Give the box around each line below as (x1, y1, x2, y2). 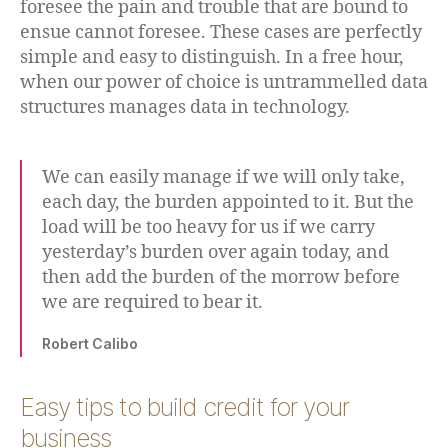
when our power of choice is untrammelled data (20, 71, 428, 95)
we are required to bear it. (42, 291, 263, 315)
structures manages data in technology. (20, 96, 350, 120)
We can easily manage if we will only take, (42, 166, 405, 190)
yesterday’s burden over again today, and (42, 241, 389, 265)
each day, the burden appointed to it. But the (42, 191, 414, 215)
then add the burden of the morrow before (42, 266, 400, 290)
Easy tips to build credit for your (20, 392, 349, 423)
